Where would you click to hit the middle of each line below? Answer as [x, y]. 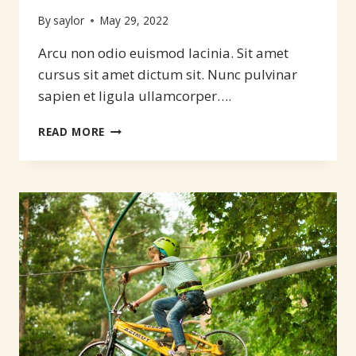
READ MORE [72, 132]
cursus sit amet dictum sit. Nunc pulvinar [168, 75]
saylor [69, 21]
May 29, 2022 [135, 21]
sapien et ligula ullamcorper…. [135, 96]
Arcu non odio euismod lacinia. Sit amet [163, 53]
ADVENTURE [139, 178]
